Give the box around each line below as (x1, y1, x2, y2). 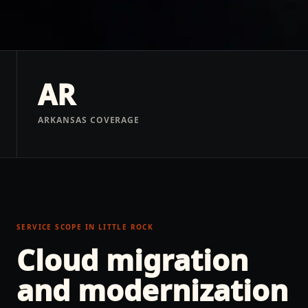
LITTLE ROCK (98, 222, 154, 232)
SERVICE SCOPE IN (16, 222, 98, 232)
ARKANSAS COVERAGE (38, 114, 140, 126)
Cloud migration (16, 240, 248, 279)
